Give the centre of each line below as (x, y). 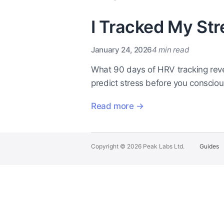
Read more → (117, 106)
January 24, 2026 (122, 50)
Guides (209, 146)
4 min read (171, 50)
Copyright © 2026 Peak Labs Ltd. (138, 146)
